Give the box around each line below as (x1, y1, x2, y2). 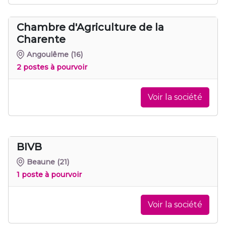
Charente (17, 33, 66, 45)
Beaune (27, 157, 55, 166)
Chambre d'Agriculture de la (17, 21, 164, 33)
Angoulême (27, 49, 69, 59)
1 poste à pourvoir (17, 169, 82, 179)
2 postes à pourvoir (17, 62, 87, 72)
